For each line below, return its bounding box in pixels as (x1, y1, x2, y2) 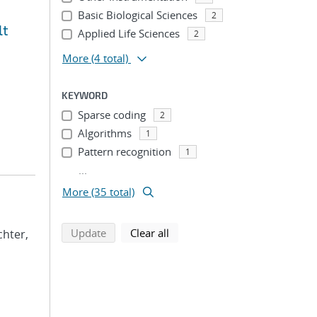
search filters (168, 225, 231, 239)
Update (71, 226, 106, 240)
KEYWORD (62, 89, 108, 101)
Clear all (130, 226, 169, 240)
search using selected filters (105, 225, 239, 239)
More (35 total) (62, 185, 134, 199)
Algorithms (77, 126, 132, 140)
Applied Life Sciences (77, 26, 180, 40)
